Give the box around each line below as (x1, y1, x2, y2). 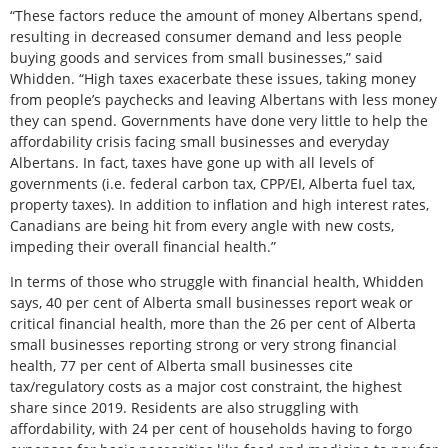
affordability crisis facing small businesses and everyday (10, 131, 389, 151)
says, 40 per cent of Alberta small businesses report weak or (10, 293, 413, 313)
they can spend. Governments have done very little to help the (10, 110, 428, 130)
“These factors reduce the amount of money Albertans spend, (10, 5, 422, 25)
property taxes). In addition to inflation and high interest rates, (10, 194, 429, 214)
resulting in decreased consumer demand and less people (10, 26, 402, 46)
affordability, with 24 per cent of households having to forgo (10, 419, 412, 439)
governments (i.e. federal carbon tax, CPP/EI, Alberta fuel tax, (10, 173, 415, 193)
